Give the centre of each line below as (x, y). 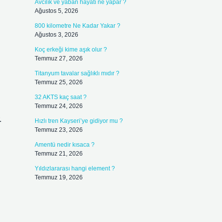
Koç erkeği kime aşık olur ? (71, 50)
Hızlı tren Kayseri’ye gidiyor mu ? (79, 121)
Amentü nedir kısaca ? (64, 145)
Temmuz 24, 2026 (58, 106)
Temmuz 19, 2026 (58, 177)
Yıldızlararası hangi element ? (75, 168)
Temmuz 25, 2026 (58, 82)
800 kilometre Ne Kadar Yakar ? (77, 26)
